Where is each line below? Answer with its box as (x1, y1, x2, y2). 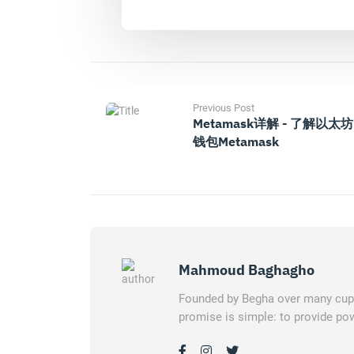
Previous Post (193, 102, 254, 114)
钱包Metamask (193, 134, 279, 149)
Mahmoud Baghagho (179, 261, 314, 279)
